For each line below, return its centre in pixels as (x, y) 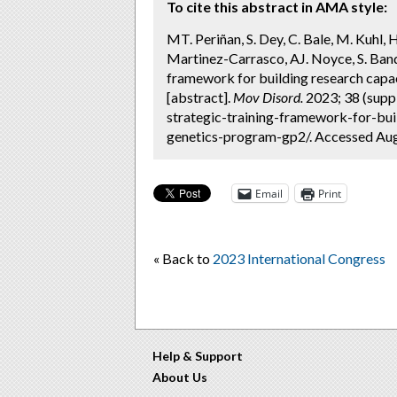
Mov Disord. (268, 97)
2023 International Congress (299, 258)
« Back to (183, 258)
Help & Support (198, 356)
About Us (180, 377)
